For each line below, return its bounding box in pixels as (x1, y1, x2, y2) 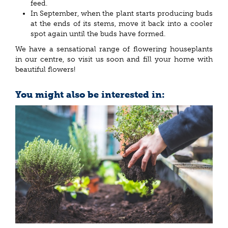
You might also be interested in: (15, 89, 164, 101)
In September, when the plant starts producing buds (31, 9, 213, 18)
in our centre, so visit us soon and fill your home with (15, 55, 213, 64)
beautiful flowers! (15, 65, 75, 74)
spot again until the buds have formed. (31, 29, 167, 38)
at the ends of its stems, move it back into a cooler (31, 19, 213, 28)
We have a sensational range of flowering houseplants (15, 45, 213, 54)
